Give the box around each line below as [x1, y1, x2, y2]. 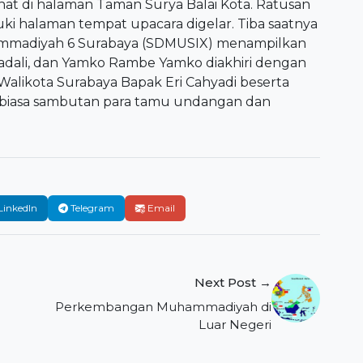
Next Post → [194, 275, 272, 291]
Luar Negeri [199, 317, 272, 333]
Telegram [70, 202, 114, 215]
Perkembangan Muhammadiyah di [55, 299, 272, 315]
